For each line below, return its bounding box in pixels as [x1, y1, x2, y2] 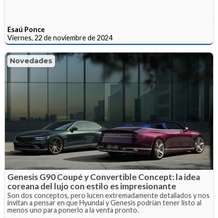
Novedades [10, 56, 53, 65]
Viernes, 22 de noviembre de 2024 [7, 33, 112, 42]
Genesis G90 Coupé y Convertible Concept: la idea [7, 171, 200, 182]
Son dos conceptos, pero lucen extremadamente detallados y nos [7, 191, 210, 200]
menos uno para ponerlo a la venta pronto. [7, 205, 139, 214]
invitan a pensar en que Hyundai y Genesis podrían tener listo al [7, 198, 201, 207]
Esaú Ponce [7, 25, 45, 34]
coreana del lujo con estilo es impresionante [7, 181, 176, 191]
